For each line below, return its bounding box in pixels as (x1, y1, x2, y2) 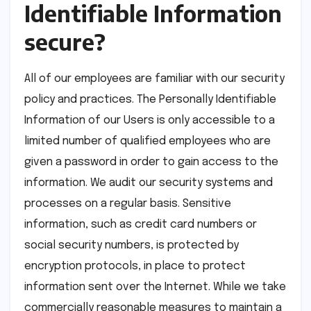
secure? (24, 27, 106, 56)
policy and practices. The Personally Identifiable (24, 93, 276, 106)
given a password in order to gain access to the (24, 155, 278, 168)
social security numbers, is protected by (24, 239, 239, 251)
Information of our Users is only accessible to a (24, 114, 275, 126)
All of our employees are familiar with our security (24, 72, 285, 85)
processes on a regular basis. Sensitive (24, 197, 231, 210)
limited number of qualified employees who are (24, 135, 271, 147)
